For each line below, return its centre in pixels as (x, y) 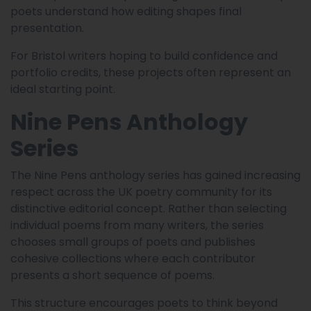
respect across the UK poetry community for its (141, 192)
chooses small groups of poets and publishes (133, 242)
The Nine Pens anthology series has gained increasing (155, 176)
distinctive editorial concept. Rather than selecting (149, 209)
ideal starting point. (63, 90)
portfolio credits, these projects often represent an (151, 73)
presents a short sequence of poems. (112, 276)
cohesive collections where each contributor (133, 259)
